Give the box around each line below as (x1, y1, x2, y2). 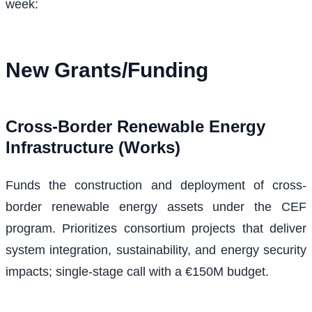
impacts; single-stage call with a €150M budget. (6, 265, 269, 279)
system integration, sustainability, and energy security (6, 243, 306, 258)
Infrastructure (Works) (6, 138, 180, 157)
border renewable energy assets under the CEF (6, 200, 306, 214)
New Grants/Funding (6, 58, 208, 82)
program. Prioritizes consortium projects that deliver (6, 221, 306, 236)
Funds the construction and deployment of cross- (6, 178, 306, 193)
